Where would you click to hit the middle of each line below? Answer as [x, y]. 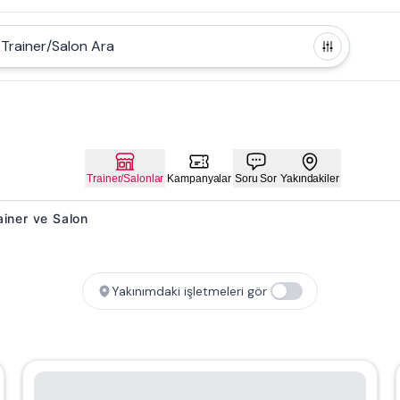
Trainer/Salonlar [125, 178]
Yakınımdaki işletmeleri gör [189, 291]
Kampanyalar [200, 178]
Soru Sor [256, 178]
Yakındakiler [310, 178]
